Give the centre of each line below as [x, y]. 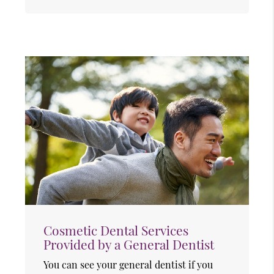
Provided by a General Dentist [129, 244]
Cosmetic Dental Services [116, 230]
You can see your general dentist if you [128, 265]
